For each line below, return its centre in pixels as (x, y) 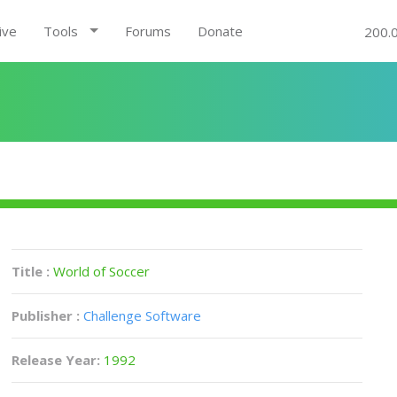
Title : (33, 271)
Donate (220, 31)
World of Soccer (102, 271)
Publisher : (46, 315)
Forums (148, 31)
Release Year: (58, 360)
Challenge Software (143, 315)
